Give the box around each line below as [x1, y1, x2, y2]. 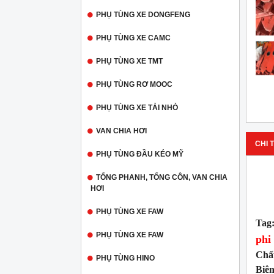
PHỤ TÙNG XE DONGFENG [96, 10, 190, 19]
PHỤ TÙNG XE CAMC [96, 34, 171, 42]
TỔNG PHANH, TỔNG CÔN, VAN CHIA [96, 173, 228, 182]
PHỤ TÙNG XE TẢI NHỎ [96, 103, 178, 112]
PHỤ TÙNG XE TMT [96, 57, 163, 65]
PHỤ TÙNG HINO [96, 254, 155, 262]
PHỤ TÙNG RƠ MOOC [96, 80, 172, 89]
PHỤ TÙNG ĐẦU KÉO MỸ [96, 150, 183, 158]
